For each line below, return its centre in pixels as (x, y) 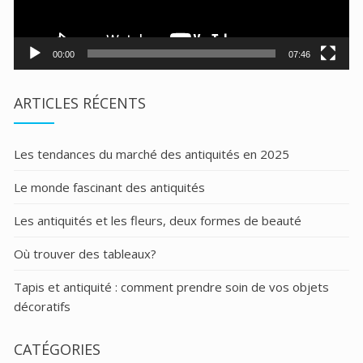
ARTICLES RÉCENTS (80, 102)
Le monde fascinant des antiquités (109, 187)
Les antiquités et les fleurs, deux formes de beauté (158, 220)
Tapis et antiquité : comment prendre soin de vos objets (171, 286)
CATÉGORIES (57, 349)
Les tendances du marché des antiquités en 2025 (152, 154)
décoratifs (42, 306)
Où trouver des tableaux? (85, 253)
